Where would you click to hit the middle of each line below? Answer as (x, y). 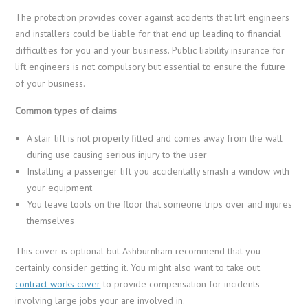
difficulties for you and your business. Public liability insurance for (150, 50)
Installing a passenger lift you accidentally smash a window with (158, 171)
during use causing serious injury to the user (117, 154)
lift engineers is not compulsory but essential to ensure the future (151, 66)
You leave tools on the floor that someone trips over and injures (160, 204)
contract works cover (58, 284)
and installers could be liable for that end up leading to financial (148, 33)
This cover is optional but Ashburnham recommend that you (138, 251)
